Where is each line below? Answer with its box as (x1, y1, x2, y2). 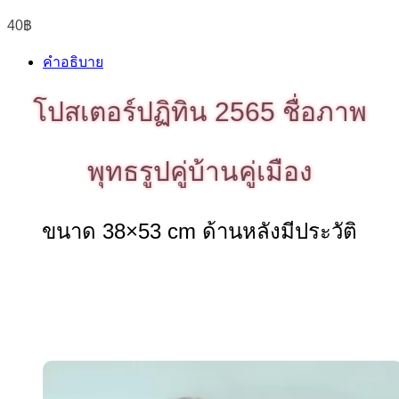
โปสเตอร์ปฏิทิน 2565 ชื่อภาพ (32, 97, 367, 127)
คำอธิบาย (43, 54, 103, 70)
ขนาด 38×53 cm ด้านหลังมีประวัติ (42, 219, 357, 244)
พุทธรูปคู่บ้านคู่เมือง (86, 157, 313, 187)
